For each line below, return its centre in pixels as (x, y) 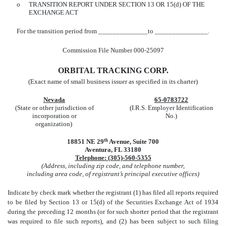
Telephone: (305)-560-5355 (113, 157)
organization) (54, 124)
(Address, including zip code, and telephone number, (113, 165)
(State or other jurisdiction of (54, 107)
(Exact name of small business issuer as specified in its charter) (113, 81)
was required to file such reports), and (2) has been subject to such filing (113, 221)
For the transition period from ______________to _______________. (113, 31)
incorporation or (54, 116)
